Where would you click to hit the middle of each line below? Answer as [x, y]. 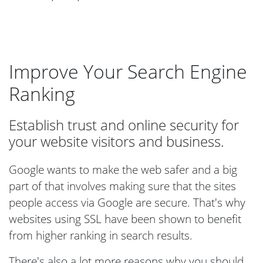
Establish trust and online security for [124, 125]
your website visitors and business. [117, 141]
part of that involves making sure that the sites [122, 186]
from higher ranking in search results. [101, 235]
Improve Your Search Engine [128, 71]
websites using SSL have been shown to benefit [125, 219]
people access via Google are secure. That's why [127, 202]
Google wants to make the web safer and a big [123, 169]
